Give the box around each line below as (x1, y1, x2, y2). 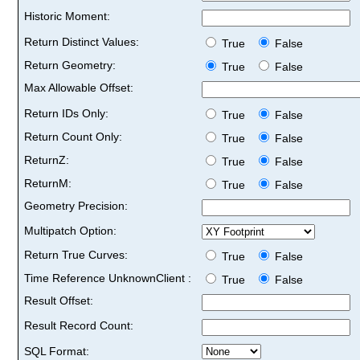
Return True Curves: (24, 247, 128, 261)
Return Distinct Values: (24, 35, 139, 48)
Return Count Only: (24, 129, 122, 143)
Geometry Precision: (24, 198, 128, 212)
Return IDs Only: (24, 106, 108, 120)
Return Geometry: (24, 58, 116, 72)
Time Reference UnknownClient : (24, 271, 191, 284)
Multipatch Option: (24, 223, 117, 237)
